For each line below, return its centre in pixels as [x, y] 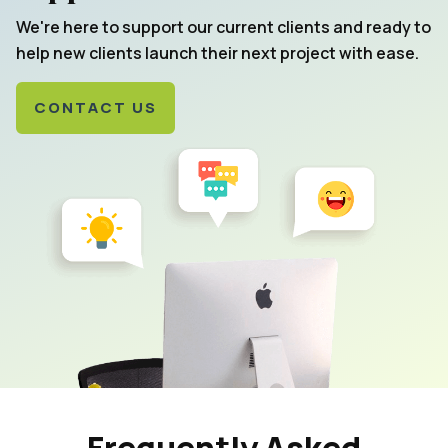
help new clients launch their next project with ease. [217, 53]
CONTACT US [95, 108]
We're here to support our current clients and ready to [223, 27]
